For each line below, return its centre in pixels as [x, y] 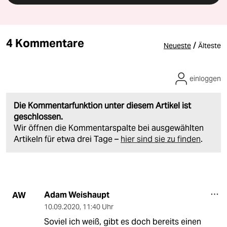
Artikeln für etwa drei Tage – [67, 139]
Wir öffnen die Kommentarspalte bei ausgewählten [109, 128]
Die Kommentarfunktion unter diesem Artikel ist [102, 106]
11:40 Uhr [98, 207]
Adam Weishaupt [77, 195]
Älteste [210, 46]
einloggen [205, 79]
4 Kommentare [45, 43]
